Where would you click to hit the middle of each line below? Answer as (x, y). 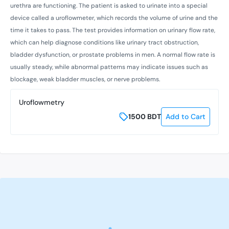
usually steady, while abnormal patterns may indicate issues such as (109, 67)
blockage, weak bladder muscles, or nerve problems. (85, 79)
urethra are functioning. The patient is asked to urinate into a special (109, 5)
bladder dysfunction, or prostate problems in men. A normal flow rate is (113, 54)
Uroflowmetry (42, 102)
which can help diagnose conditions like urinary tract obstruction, (105, 42)
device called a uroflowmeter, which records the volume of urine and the (114, 18)
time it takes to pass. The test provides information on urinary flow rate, (113, 30)
